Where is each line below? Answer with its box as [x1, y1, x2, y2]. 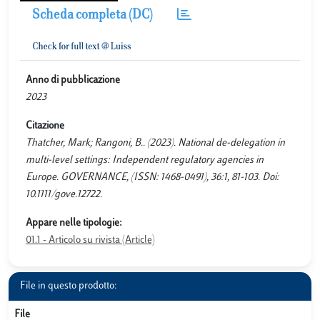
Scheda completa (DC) [32, 9, 153, 22]
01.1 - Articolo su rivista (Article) [26, 235, 155, 246]
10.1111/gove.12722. [26, 189, 102, 200]
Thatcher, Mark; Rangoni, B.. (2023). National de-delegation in [26, 138, 285, 149]
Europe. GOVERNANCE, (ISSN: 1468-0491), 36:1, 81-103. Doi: [26, 172, 279, 183]
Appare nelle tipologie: [26, 218, 122, 229]
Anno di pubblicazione [26, 75, 120, 86]
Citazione [26, 121, 64, 131]
